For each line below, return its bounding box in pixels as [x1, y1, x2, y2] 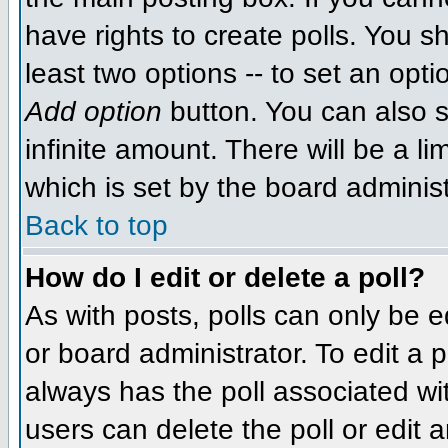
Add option [25, 95, 162, 127]
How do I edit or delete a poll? [25, 262, 425, 293]
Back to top [25, 209, 168, 241]
